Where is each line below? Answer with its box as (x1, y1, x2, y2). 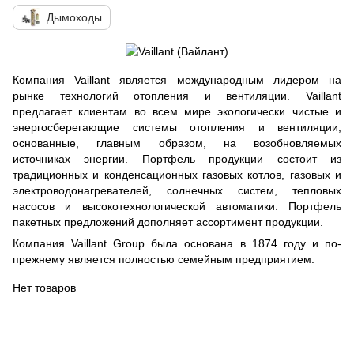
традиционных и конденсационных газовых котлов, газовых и (13, 168, 341, 182)
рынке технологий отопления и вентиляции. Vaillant (13, 89, 341, 103)
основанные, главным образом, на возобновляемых (13, 137, 341, 150)
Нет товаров (13, 281, 76, 295)
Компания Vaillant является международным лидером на (13, 73, 341, 87)
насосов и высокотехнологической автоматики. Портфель (13, 200, 341, 213)
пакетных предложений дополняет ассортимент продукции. (13, 216, 323, 229)
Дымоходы (47, 11, 102, 24)
